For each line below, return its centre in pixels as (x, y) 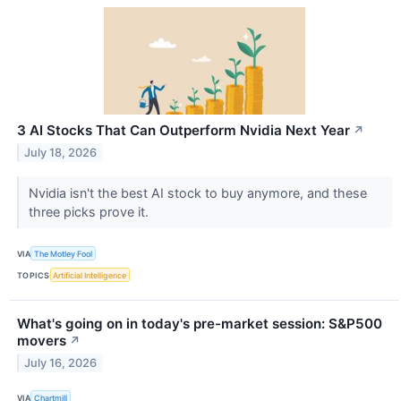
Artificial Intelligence (90, 275)
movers (42, 341)
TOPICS (34, 275)
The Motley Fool (64, 253)
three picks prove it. (90, 212)
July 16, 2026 (61, 363)
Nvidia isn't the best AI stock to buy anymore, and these (197, 193)
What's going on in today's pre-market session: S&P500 (200, 324)
